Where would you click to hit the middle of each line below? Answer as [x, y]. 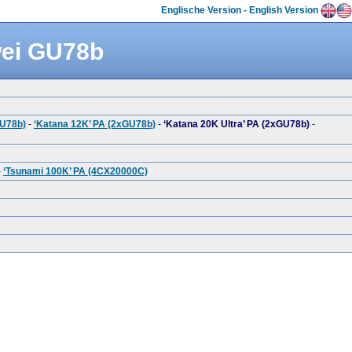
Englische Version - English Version [241, 11]
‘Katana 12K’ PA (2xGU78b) [95, 125]
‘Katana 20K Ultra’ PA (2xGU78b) [236, 125]
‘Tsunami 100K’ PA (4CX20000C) [75, 172]
